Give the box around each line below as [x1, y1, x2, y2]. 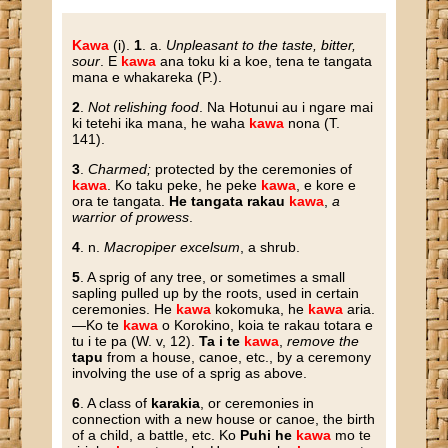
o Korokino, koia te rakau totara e [158, 317, 374, 333]
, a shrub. [240, 239, 301, 255]
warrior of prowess [72, 209, 190, 225]
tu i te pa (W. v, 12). [72, 333, 200, 349]
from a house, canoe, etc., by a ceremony [103, 349, 372, 365]
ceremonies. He [72, 301, 177, 317]
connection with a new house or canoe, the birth [72, 411, 376, 427]
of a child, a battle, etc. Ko [72, 427, 241, 443]
